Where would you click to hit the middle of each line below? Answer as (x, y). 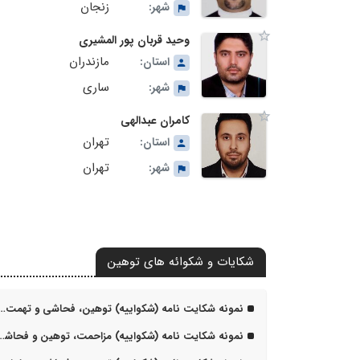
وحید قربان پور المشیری (134, 41)
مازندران (89, 62)
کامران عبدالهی (155, 121)
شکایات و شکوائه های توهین (181, 262)
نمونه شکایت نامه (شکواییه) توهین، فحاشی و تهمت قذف (125, 309)
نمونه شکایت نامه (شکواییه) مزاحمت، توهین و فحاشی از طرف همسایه (124, 337)
